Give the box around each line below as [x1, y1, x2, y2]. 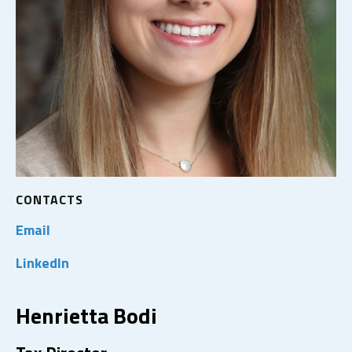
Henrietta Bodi [16, 299, 157, 333]
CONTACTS [16, 190, 83, 210]
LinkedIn [16, 252, 69, 274]
